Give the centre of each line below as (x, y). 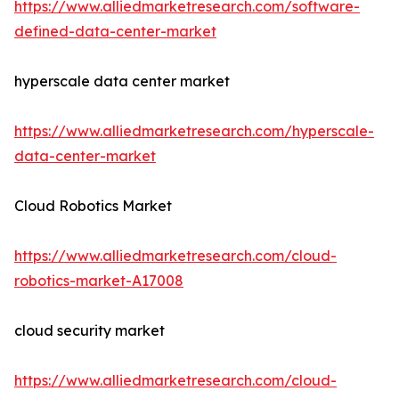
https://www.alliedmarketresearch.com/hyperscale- (194, 131)
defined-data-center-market (115, 32)
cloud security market (90, 331)
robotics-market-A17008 (99, 281)
